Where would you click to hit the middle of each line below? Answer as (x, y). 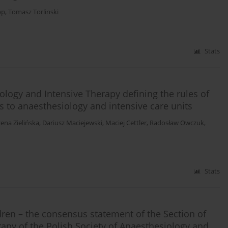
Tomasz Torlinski (33, 12)
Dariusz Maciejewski (72, 123)
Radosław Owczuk (177, 123)
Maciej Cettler (126, 123)
